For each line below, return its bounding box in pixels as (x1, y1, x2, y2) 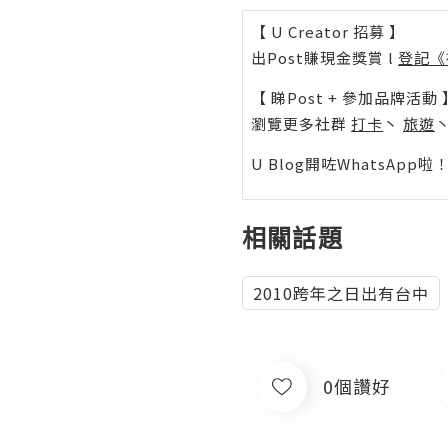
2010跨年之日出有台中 (253, 280, 429, 305)
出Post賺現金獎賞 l (251, 46, 398, 68)
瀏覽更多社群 (251, 112, 351, 134)
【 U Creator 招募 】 (251, 20, 405, 42)
